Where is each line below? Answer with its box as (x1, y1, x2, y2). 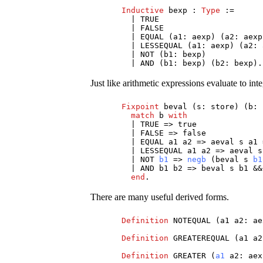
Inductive (122, 5, 164, 15)
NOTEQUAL (173, 216, 211, 225)
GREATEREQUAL (173, 234, 230, 243)
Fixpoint (122, 102, 160, 112)
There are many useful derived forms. (90, 192, 230, 203)
